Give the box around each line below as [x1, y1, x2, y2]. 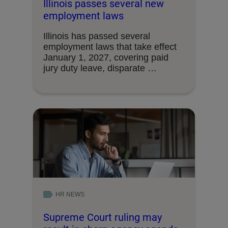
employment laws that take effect [43, 41, 177, 52]
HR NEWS [55, 190, 84, 198]
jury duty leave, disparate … [43, 63, 157, 73]
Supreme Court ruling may [43, 211, 162, 223]
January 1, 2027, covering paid [43, 52, 168, 63]
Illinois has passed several [43, 31, 150, 41]
